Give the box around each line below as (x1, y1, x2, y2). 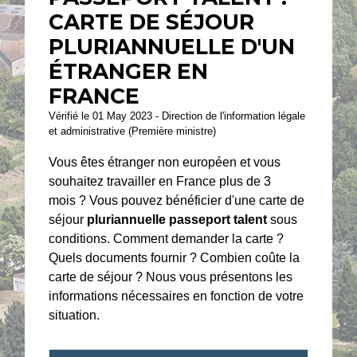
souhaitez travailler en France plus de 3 (49, 174, 272, 188)
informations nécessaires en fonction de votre (49, 288, 304, 303)
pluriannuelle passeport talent (87, 212, 271, 226)
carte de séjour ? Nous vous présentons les (49, 269, 293, 284)
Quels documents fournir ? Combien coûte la (49, 250, 300, 265)
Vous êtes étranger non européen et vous (49, 155, 281, 169)
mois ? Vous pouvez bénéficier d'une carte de (49, 193, 305, 207)
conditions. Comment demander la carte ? (49, 231, 284, 245)
